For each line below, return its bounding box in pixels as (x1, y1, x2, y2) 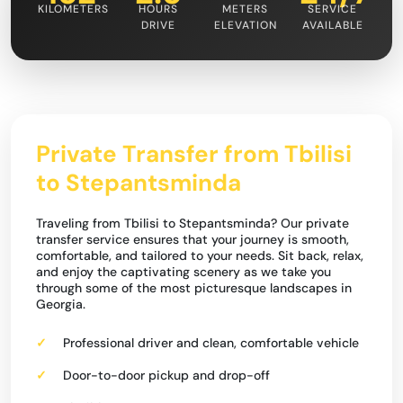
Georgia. (36, 296, 85, 312)
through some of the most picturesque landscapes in (36, 280, 352, 296)
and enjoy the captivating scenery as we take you (36, 264, 331, 280)
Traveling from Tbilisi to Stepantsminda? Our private (36, 215, 349, 231)
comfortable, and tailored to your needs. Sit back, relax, (36, 247, 363, 264)
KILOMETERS (38, 2, 109, 16)
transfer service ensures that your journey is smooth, (36, 231, 349, 247)
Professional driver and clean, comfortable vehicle (63, 335, 359, 351)
